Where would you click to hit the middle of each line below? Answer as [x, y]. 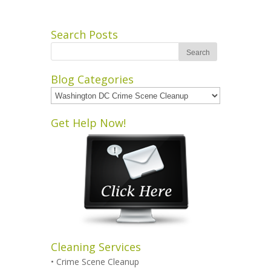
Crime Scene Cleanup [98, 262]
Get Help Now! [88, 123]
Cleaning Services [96, 247]
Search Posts [84, 34]
